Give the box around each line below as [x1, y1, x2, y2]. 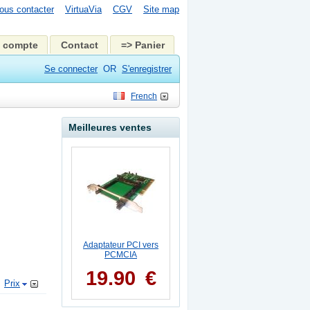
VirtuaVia [65, 4, 102, 15]
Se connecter [44, 64, 98, 74]
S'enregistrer [122, 64, 172, 74]
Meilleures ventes [69, 122, 152, 133]
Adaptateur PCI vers [83, 240, 158, 250]
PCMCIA [104, 250, 137, 259]
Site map [143, 4, 179, 15]
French [131, 91, 157, 101]
